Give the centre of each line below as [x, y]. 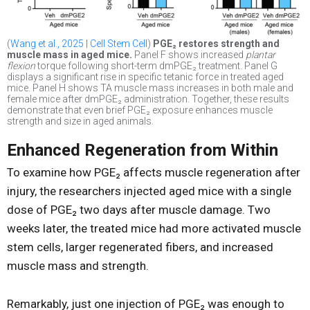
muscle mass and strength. [78, 266]
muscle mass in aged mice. [70, 55]
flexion [21, 66]
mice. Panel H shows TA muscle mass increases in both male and [150, 88]
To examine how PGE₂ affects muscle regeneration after [154, 173]
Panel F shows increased [189, 55]
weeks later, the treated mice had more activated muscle [154, 229]
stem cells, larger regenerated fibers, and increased [140, 247]
